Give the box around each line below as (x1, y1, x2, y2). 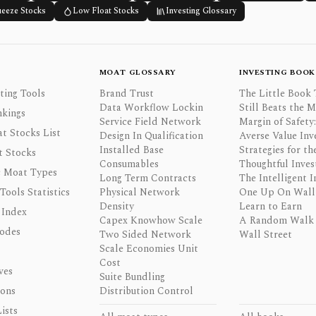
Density (99, 199, 134, 214)
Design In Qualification (99, 128, 203, 143)
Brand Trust (99, 86, 154, 101)
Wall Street (239, 227, 293, 242)
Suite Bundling (99, 269, 165, 284)
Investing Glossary (165, 4, 236, 18)
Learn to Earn (239, 199, 303, 214)
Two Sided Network (99, 227, 191, 242)
